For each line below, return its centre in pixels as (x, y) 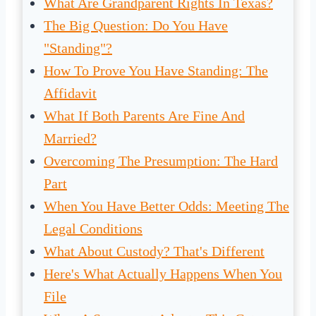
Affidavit (70, 93)
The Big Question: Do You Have (136, 26)
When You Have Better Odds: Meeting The (166, 206)
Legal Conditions (93, 229)
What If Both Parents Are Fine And (144, 116)
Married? (70, 139)
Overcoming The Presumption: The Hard (161, 161)
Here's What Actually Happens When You (163, 274)
